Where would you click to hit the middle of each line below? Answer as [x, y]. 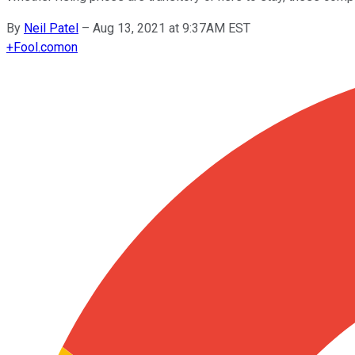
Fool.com [39, 47]
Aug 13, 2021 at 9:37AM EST [172, 28]
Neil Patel [51, 28]
